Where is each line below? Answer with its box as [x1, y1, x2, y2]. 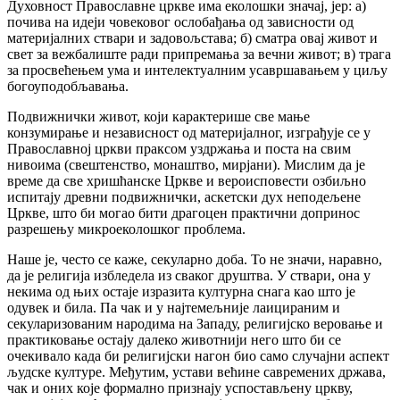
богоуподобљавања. [7, 79, 129, 95]
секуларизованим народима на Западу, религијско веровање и [7, 316, 383, 332]
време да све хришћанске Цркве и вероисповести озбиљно [7, 173, 366, 189]
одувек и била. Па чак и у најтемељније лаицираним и [7, 300, 340, 316]
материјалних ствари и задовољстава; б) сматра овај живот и [7, 30, 378, 46]
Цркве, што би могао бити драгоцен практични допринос [7, 205, 360, 221]
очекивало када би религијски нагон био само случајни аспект [7, 348, 389, 364]
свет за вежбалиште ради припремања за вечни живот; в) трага [7, 46, 391, 62]
